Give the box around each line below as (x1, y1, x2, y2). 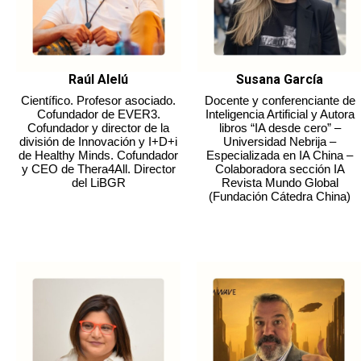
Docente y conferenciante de (204, 93, 355, 107)
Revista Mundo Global (221, 175, 338, 189)
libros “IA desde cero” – (218, 120, 341, 135)
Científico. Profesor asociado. (21, 93, 176, 107)
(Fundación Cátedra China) (209, 189, 351, 203)
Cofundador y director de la (27, 120, 170, 135)
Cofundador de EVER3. (36, 106, 160, 121)
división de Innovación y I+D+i (19, 134, 178, 148)
